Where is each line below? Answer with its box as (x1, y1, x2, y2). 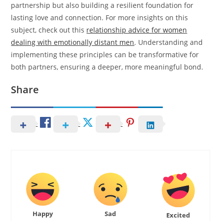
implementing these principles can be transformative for (11, 50, 199, 60)
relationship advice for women (86, 25, 187, 35)
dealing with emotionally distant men (11, 37, 135, 47)
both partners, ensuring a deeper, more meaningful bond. (11, 62, 204, 72)
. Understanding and (134, 37, 203, 47)
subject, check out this (11, 25, 87, 35)
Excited (166, 210, 190, 220)
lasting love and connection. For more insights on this (11, 13, 188, 23)
